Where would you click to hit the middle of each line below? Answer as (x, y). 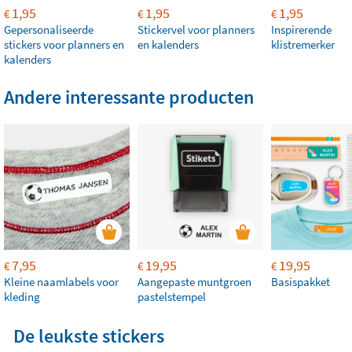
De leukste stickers (88, 336)
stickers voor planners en (64, 45)
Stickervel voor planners (196, 30)
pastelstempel (172, 297)
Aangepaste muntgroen (194, 282)
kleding (22, 297)
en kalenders (168, 45)
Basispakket (301, 282)
